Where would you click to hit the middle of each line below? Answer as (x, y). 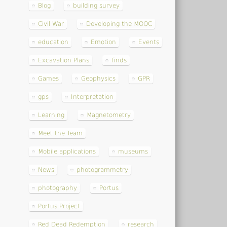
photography (58, 188)
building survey (97, 6)
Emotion (104, 42)
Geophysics (99, 79)
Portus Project (59, 206)
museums (133, 152)
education (53, 42)
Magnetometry (109, 115)
